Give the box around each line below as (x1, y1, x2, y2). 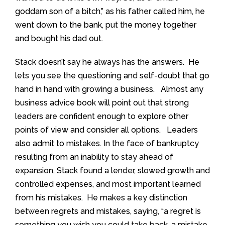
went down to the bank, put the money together (15, 20, 196, 30)
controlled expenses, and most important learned (15, 179, 201, 189)
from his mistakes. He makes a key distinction (15, 193, 187, 202)
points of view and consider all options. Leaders (15, 125, 198, 135)
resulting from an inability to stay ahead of (15, 152, 173, 162)
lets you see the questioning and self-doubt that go (15, 71, 209, 80)
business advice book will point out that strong (15, 98, 189, 107)
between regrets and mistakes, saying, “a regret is (15, 206, 201, 216)
